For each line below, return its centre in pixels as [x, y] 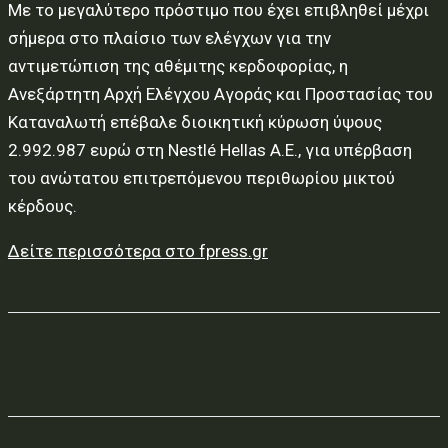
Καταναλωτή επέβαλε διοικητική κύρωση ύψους [195, 122]
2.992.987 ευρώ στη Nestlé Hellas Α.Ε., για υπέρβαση [210, 150]
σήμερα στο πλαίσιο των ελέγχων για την [169, 38]
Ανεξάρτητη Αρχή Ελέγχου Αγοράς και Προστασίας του [220, 94]
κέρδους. [42, 206]
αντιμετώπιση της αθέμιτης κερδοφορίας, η [178, 66]
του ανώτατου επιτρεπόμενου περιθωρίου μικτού [201, 178]
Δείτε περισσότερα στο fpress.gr [138, 251]
